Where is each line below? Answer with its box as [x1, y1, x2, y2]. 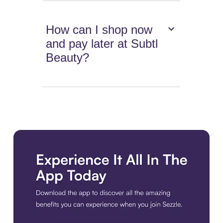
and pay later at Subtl [46, 37, 158, 51]
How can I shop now [46, 23, 153, 37]
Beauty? [46, 51, 90, 65]
